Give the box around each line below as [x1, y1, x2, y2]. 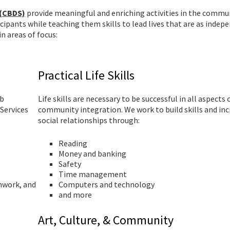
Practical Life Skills [38, 67, 135, 83]
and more [59, 189, 92, 200]
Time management [59, 169, 127, 179]
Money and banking [59, 148, 126, 159]
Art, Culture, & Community [38, 212, 174, 228]
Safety [59, 159, 81, 169]
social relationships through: [38, 115, 140, 125]
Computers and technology [59, 179, 155, 189]
